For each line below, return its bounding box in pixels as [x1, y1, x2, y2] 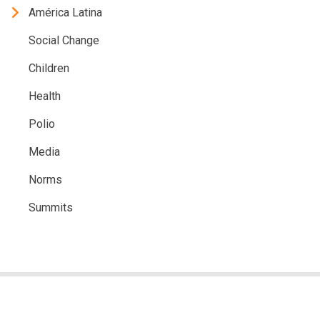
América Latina [29, 5, 102, 19]
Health [29, 89, 61, 103]
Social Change [29, 33, 99, 47]
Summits [29, 200, 73, 214]
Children [29, 61, 69, 75]
